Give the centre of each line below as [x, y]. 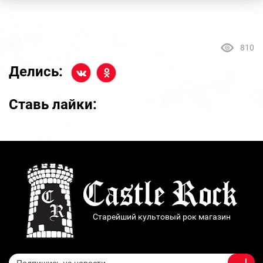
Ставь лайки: [53, 104]
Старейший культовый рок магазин [162, 216]
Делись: [36, 72]
